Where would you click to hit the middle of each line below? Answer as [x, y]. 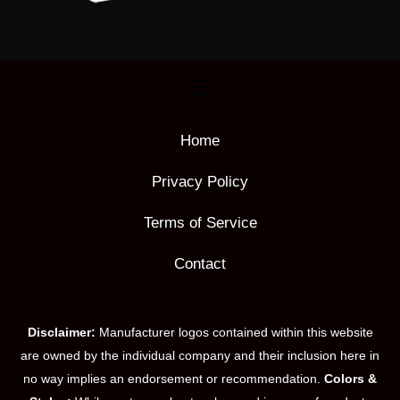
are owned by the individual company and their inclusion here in [200, 355]
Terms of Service [200, 223]
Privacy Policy [200, 182]
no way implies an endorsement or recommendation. [174, 379]
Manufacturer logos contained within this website [234, 332]
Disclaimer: [61, 332]
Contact [200, 264]
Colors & [350, 379]
